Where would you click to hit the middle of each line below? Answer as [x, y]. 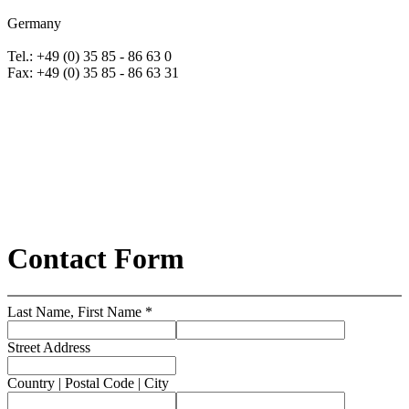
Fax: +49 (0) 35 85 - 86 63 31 [93, 73]
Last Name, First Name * [80, 312]
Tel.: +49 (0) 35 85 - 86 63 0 [89, 57]
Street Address [49, 348]
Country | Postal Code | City [88, 383]
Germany [34, 24]
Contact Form [96, 258]
